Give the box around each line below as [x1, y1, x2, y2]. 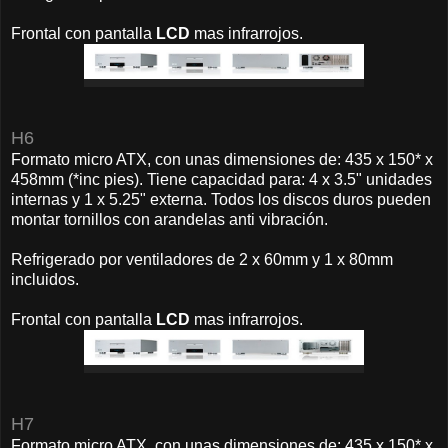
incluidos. [11, 270, 83, 288]
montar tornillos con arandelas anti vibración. [11, 210, 328, 228]
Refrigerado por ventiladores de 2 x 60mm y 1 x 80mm [11, 250, 393, 268]
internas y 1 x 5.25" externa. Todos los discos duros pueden [11, 190, 431, 208]
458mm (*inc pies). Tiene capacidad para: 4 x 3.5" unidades [11, 170, 432, 188]
